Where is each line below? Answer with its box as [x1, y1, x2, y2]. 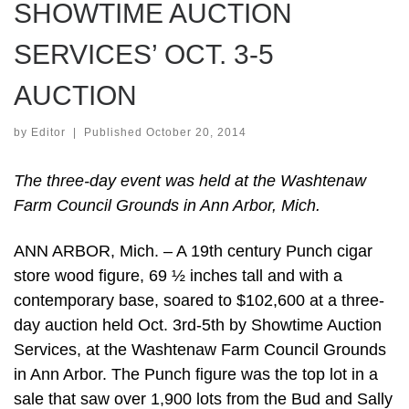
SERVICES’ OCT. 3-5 [14, 38, 274, 69]
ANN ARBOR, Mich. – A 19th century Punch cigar [14, 241, 372, 260]
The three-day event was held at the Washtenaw [14, 172, 366, 191]
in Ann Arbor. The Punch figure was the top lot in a [14, 364, 378, 383]
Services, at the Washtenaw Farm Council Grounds [14, 340, 386, 359]
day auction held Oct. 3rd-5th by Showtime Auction [14, 315, 382, 334]
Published [83, 126, 146, 140]
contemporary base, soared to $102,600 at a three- [14, 290, 384, 309]
